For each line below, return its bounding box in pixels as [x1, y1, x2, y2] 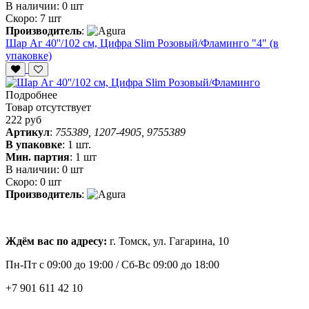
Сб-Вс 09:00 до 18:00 [121, 259, 219, 271]
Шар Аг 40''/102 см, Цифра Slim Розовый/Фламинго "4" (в [6, 37, 279, 50]
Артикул [6, 126, 50, 139]
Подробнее [6, 89, 57, 101]
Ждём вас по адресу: [6, 235, 110, 248]
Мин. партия [6, 151, 70, 163]
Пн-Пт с [6, 259, 44, 271]
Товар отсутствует [6, 101, 91, 114]
